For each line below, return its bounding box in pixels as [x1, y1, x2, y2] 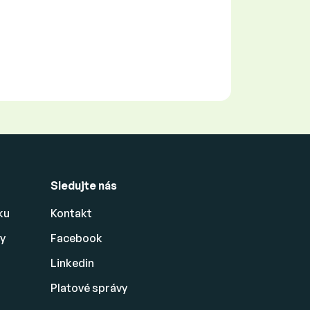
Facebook [51, 230, 102, 245]
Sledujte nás [51, 178, 117, 192]
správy [92, 280, 127, 295]
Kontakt [51, 206, 92, 220]
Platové [51, 280, 92, 295]
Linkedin [51, 255, 94, 270]
